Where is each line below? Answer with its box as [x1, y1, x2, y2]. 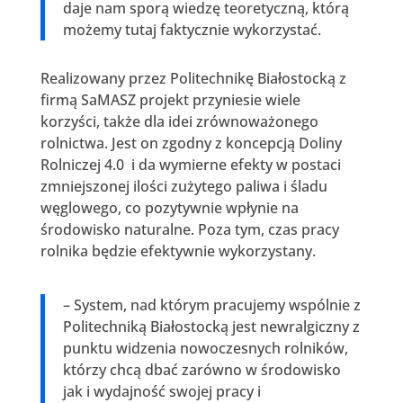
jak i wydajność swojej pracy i [62, 381, 261, 401]
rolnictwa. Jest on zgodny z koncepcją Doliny [40, 132, 342, 153]
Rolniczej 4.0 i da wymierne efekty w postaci [40, 154, 341, 175]
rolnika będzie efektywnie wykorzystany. [40, 240, 316, 261]
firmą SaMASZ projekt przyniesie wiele [40, 89, 300, 110]
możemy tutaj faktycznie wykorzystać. [62, 19, 321, 40]
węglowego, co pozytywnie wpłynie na [40, 197, 299, 218]
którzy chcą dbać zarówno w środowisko [62, 359, 341, 380]
